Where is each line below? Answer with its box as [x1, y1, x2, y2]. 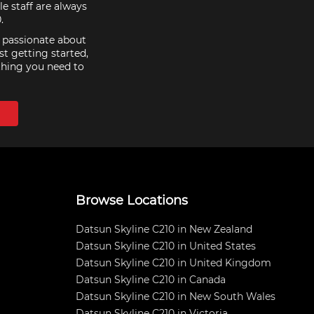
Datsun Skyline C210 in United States [76, 240, 256, 252]
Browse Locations [76, 193, 188, 208]
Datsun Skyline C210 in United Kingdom [76, 257, 271, 269]
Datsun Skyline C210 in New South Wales [76, 290, 275, 303]
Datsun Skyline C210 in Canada [76, 273, 226, 286]
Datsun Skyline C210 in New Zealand [76, 223, 252, 235]
